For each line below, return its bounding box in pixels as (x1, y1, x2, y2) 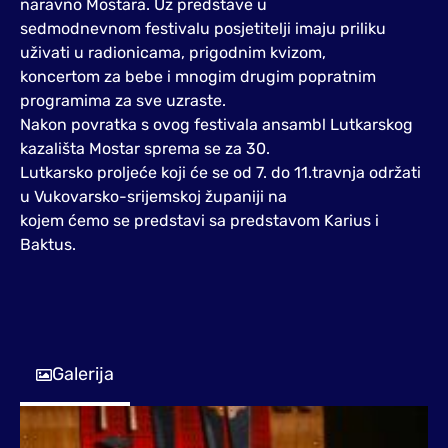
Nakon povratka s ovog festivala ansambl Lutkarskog (20, 115, 413, 134)
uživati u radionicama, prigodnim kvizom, (20, 43, 326, 62)
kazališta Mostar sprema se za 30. (20, 139, 270, 158)
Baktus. (20, 235, 76, 254)
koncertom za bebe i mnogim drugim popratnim (20, 67, 376, 86)
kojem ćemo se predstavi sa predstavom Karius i (20, 211, 379, 230)
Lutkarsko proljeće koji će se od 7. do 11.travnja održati (20, 163, 421, 182)
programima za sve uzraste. (20, 91, 226, 110)
